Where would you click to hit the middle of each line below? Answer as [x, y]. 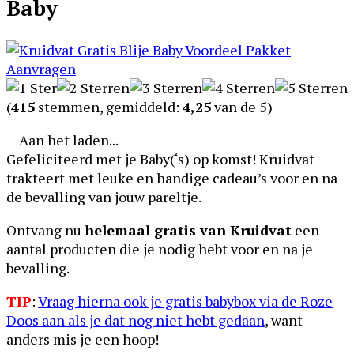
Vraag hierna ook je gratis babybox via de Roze [185, 301]
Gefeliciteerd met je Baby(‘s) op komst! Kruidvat [160, 158]
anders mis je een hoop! [83, 339]
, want [284, 320]
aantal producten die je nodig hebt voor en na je [160, 249]
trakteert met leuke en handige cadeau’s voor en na [172, 177]
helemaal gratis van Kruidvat [188, 230]
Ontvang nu [45, 230]
